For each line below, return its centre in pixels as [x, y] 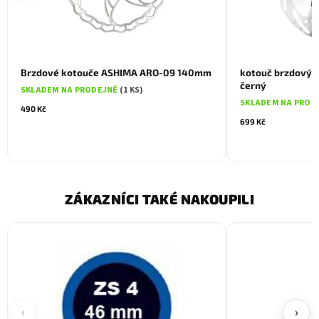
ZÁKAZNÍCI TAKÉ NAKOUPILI [159, 199]
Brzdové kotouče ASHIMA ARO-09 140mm [116, 73]
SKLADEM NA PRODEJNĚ [70, 90]
